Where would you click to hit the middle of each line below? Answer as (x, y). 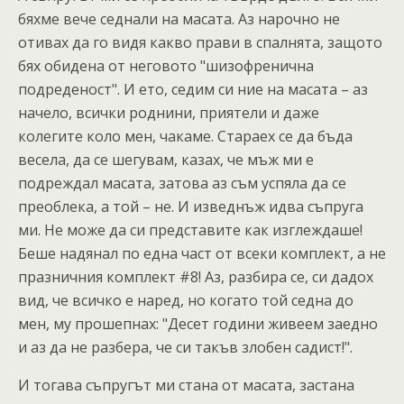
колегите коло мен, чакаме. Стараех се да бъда (185, 136)
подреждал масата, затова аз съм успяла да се (182, 183)
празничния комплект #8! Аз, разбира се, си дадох (196, 277)
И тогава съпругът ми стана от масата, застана (186, 385)
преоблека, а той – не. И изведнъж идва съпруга (191, 207)
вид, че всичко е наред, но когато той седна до (186, 300)
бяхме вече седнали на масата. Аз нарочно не (179, 19)
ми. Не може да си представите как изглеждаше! (190, 230)
